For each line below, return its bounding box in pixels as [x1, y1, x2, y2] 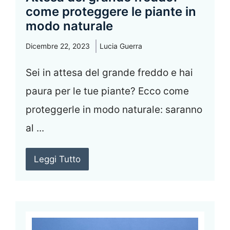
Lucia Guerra [100, 42, 142, 51]
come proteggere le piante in [26, 4, 196, 20]
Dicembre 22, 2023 [26, 42, 90, 51]
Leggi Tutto [34, 154, 81, 165]
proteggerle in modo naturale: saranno [26, 104, 202, 116]
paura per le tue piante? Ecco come [26, 85, 189, 98]
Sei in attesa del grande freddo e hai [26, 67, 193, 79]
